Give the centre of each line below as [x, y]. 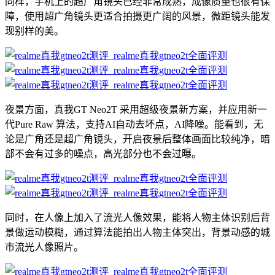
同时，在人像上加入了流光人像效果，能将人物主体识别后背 [137, 218]
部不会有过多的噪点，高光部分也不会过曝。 [103, 154]
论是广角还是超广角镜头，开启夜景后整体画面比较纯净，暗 [137, 139]
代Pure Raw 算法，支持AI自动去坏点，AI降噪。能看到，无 [134, 125]
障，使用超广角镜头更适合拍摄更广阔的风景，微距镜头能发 [137, 17]
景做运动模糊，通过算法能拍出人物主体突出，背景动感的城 [137, 233]
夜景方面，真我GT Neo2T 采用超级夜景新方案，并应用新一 [136, 110]
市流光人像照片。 [44, 247]
